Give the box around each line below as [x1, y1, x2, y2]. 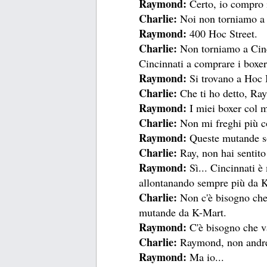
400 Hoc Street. [187, 26, 258, 41]
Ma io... [190, 249, 225, 264]
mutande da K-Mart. [139, 204, 227, 219]
